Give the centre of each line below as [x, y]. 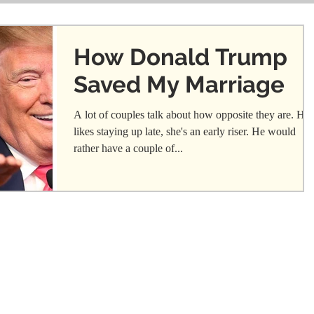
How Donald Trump [180, 57]
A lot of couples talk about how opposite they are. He [192, 115]
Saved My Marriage [179, 84]
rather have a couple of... [128, 148]
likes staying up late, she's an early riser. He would [185, 131]
